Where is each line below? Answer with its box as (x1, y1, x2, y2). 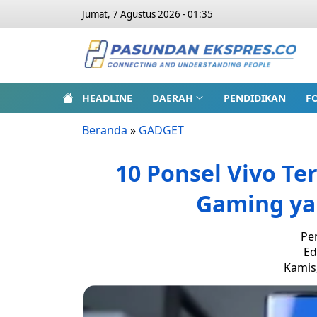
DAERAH (152, 91, 193, 105)
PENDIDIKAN (223, 91, 286, 105)
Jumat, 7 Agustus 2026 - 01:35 (82, 8, 213, 21)
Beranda (82, 122, 127, 138)
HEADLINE (82, 91, 132, 105)
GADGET (139, 122, 184, 138)
